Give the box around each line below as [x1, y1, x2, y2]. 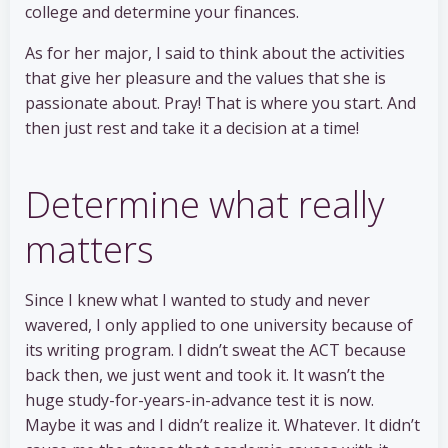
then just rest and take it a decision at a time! [25, 117, 359, 140]
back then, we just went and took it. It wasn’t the [25, 364, 385, 387]
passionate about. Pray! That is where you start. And [25, 92, 416, 115]
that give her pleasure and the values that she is [25, 67, 386, 90]
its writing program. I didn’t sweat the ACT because [25, 339, 406, 362]
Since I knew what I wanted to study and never [25, 289, 370, 312]
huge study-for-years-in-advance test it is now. [25, 389, 374, 412]
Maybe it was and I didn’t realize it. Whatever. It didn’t [25, 414, 420, 437]
